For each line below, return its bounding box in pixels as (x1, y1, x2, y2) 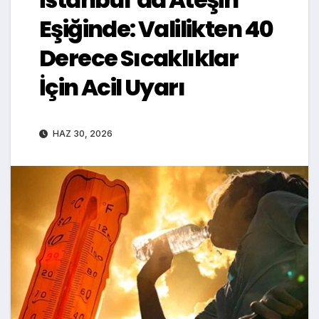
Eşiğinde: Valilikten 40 (39, 12, 273, 45)
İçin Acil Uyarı (39, 70, 184, 103)
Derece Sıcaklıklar (39, 41, 239, 74)
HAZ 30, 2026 (51, 127, 113, 139)
